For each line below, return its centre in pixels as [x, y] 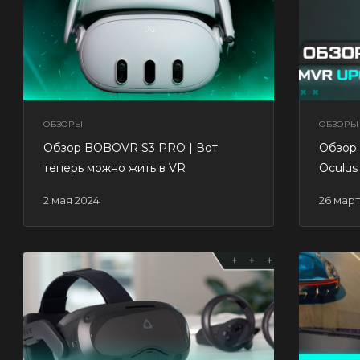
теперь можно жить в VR [115, 168]
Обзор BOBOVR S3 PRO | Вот [131, 147]
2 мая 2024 [74, 200]
